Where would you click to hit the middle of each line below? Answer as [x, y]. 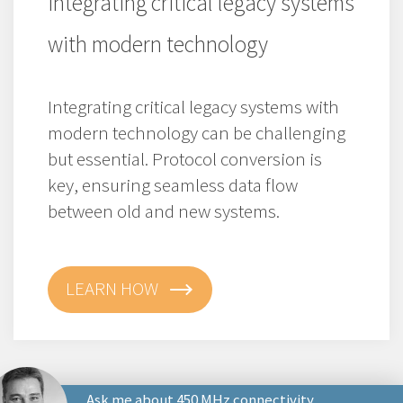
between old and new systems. [164, 210]
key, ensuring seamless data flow [173, 184]
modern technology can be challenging [197, 132]
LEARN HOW [112, 288]
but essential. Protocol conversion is [185, 158]
